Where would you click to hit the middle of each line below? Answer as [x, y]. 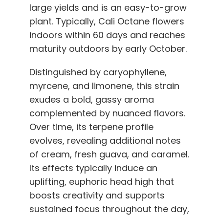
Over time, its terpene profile [91, 127]
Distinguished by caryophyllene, [98, 72]
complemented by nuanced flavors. [107, 113]
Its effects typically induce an [93, 168]
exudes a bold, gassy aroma [92, 99]
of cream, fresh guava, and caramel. [109, 154]
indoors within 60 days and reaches [107, 35]
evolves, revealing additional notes [105, 140]
